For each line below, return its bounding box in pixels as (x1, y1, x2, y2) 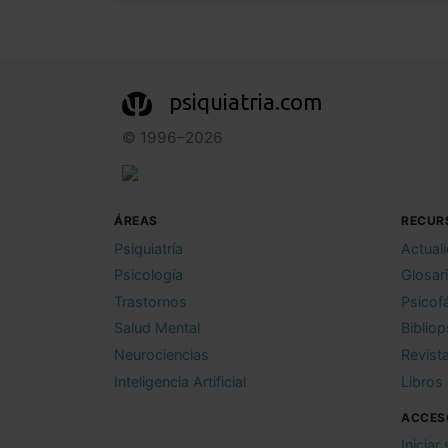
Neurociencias (114, 345, 209, 363)
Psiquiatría (114, 239, 183, 257)
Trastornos (114, 292, 187, 310)
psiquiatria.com (168, 89, 322, 115)
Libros (401, 372, 443, 390)
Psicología (114, 266, 183, 284)
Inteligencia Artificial (114, 372, 246, 390)
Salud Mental (114, 319, 200, 337)
